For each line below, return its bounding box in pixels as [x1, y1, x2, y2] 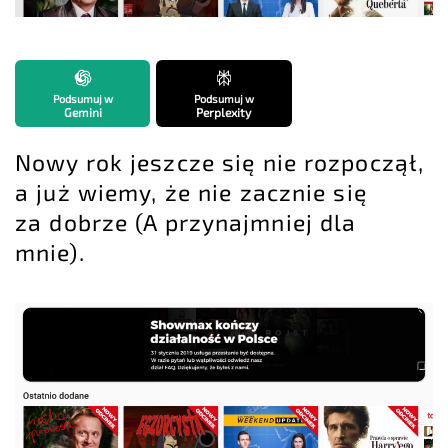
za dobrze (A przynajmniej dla [15, 208, 357, 237]
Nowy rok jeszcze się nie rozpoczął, [15, 148, 425, 177]
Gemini [63, 105, 102, 120]
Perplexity [196, 105, 252, 120]
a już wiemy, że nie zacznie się [15, 178, 367, 207]
